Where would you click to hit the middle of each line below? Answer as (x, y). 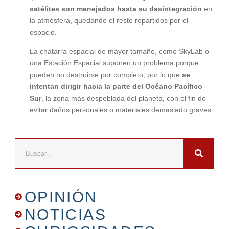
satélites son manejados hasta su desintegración (116, 8)
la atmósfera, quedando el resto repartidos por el (109, 20)
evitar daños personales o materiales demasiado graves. (121, 110)
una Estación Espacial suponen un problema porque (114, 63)
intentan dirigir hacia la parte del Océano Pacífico (116, 87)
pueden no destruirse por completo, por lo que (106, 75)
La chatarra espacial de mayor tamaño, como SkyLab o (119, 51)
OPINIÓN (61, 197)
